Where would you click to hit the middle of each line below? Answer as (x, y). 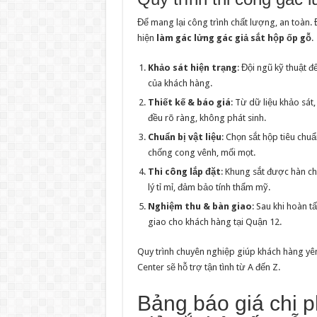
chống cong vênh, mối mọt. (201, 152)
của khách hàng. (180, 83)
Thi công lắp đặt (184, 172)
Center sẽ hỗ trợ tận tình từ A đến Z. (208, 267)
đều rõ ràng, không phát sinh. (207, 118)
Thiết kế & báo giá (189, 102)
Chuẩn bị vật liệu (184, 137)
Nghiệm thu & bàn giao (200, 206)
